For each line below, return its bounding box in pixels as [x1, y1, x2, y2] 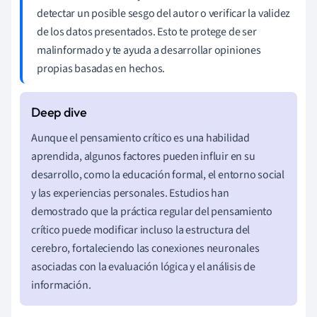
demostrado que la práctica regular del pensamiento [31, 203, 272, 219]
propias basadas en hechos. [37, 60, 166, 76]
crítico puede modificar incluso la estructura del [31, 221, 250, 238]
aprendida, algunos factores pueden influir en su [31, 148, 255, 164]
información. [31, 277, 91, 293]
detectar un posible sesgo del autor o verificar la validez [37, 5, 291, 21]
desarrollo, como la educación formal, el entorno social [31, 166, 284, 183]
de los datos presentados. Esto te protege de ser [37, 23, 257, 40]
